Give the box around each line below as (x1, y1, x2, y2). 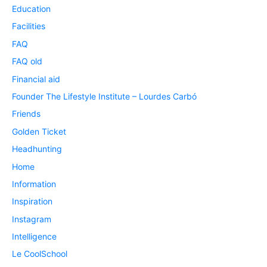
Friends (12, 108, 41, 119)
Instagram (12, 213, 51, 224)
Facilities (12, 21, 45, 32)
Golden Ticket (12, 126, 66, 136)
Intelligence (12, 231, 57, 242)
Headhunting (12, 144, 62, 154)
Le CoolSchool (12, 249, 67, 259)
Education (12, 4, 51, 14)
